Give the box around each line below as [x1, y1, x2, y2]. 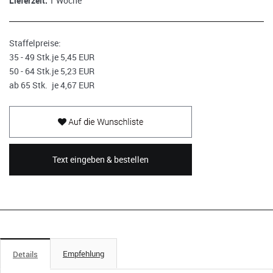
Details [13, 249, 38, 260]
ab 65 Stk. [9, 79, 48, 91]
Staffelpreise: [9, 37, 61, 49]
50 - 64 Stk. [9, 65, 52, 77]
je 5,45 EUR [52, 51, 94, 63]
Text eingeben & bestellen [52, 154, 149, 165]
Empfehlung [63, 248, 104, 259]
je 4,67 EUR [52, 79, 94, 91]
